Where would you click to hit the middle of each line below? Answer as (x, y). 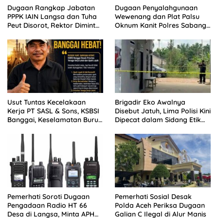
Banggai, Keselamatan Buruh (55, 120)
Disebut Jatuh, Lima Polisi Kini (163, 111)
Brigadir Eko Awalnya (150, 102)
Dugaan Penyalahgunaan (156, 8)
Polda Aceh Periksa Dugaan (160, 206)
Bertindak (23, 34)
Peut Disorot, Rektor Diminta (54, 25)
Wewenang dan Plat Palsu (157, 16)
